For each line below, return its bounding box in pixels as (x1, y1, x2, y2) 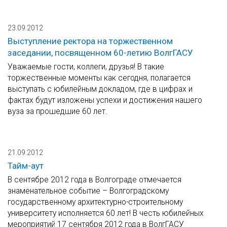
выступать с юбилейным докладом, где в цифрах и (8, 84, 193, 94)
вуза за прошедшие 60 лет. (8, 106, 107, 117)
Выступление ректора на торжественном (8, 36, 173, 47)
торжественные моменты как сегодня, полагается (8, 73, 191, 83)
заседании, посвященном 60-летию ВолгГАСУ (8, 48, 193, 58)
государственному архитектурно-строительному (8, 197, 183, 207)
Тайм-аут (8, 161, 44, 171)
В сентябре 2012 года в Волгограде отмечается (8, 175, 181, 185)
